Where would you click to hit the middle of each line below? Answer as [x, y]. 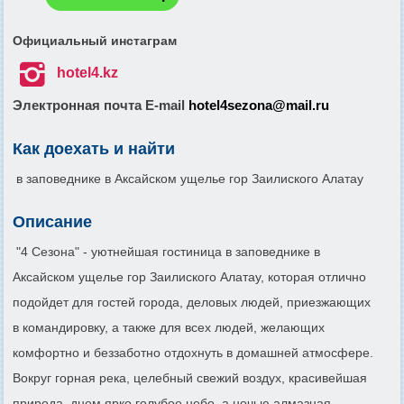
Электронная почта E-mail [99, 105]
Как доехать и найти [94, 148]
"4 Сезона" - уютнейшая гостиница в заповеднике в [166, 251]
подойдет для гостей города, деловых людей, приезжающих [192, 302]
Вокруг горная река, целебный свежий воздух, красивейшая [190, 377]
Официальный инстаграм [95, 40]
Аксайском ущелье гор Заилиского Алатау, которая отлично [189, 276]
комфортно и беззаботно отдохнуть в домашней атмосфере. [193, 352]
